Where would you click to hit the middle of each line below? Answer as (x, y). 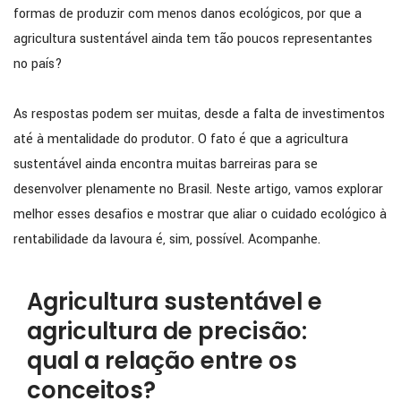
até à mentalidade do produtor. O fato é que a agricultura (181, 140)
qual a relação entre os (162, 360)
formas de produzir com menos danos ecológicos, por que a (188, 14)
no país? (38, 64)
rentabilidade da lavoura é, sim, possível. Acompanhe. (167, 240)
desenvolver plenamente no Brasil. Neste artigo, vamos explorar (198, 190)
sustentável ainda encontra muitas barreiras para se (166, 165)
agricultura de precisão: (167, 331)
